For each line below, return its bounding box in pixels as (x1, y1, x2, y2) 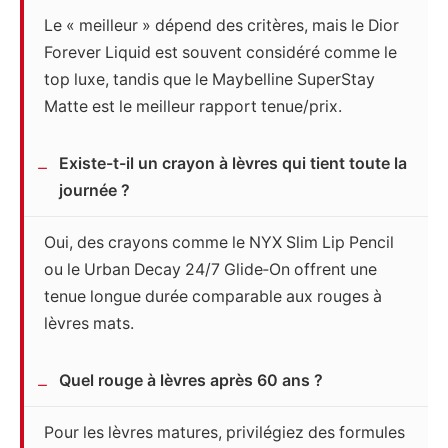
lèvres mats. (44, 314, 134, 334)
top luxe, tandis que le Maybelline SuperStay (44, 70, 375, 90)
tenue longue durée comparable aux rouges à (44, 287, 382, 307)
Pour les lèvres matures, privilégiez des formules (44, 423, 405, 443)
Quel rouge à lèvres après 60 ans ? (59, 371, 323, 391)
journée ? (59, 181, 130, 201)
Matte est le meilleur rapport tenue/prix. (44, 97, 342, 117)
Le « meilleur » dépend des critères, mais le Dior (44, 16, 399, 36)
